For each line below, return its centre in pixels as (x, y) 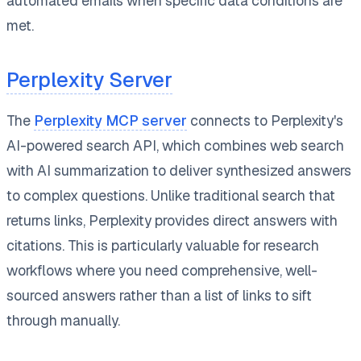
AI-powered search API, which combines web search (175, 145)
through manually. (63, 320)
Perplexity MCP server (110, 120)
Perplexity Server (89, 79)
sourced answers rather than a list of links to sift (159, 295)
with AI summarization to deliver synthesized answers (179, 170)
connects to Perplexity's (265, 120)
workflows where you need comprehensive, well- (162, 270)
